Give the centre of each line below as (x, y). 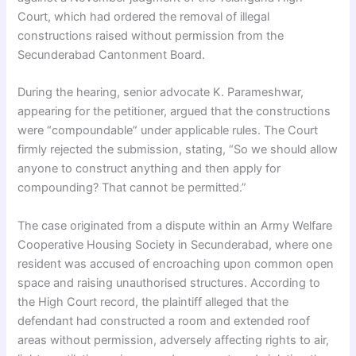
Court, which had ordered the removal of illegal (144, 16)
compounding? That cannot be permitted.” (132, 188)
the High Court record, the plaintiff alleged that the (153, 302)
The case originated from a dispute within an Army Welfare (175, 225)
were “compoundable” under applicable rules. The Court (168, 131)
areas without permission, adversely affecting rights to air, (174, 340)
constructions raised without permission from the (151, 35)
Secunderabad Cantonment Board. (112, 54)
